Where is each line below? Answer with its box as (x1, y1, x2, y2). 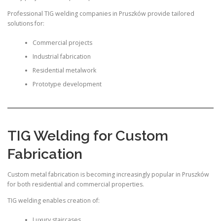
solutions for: (7, 19, 44, 28)
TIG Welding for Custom (7, 127, 168, 145)
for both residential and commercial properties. (7, 180, 144, 189)
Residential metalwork (32, 66, 96, 74)
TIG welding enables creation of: (7, 196, 100, 205)
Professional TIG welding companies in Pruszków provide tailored (7, 9, 194, 18)
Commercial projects (32, 38, 92, 47)
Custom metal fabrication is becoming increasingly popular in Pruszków (7, 170, 209, 179)
